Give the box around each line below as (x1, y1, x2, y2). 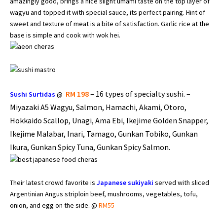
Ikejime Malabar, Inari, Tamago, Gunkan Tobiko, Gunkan (10, 128, 198, 139)
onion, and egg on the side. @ (10, 200, 99, 210)
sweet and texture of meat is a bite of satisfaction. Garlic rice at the (10, 19, 209, 28)
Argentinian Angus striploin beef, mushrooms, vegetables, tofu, (10, 189, 198, 198)
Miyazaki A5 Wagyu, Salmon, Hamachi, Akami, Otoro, (10, 102, 186, 112)
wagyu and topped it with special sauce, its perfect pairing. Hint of (10, 7, 205, 17)
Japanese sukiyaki (95, 178, 153, 187)
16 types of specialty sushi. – (96, 88, 190, 99)
